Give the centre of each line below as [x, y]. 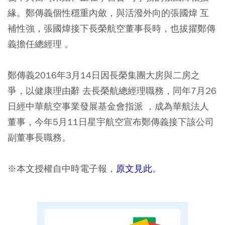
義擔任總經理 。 [40, 44]
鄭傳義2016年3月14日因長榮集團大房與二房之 [104, 75]
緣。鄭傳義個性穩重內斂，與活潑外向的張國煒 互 [108, 13]
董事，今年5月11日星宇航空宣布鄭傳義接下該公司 [111, 122]
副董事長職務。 [39, 137]
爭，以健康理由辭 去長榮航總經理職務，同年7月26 [112, 90]
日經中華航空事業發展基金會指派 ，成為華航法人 [108, 106]
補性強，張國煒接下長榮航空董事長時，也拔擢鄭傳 [111, 28]
